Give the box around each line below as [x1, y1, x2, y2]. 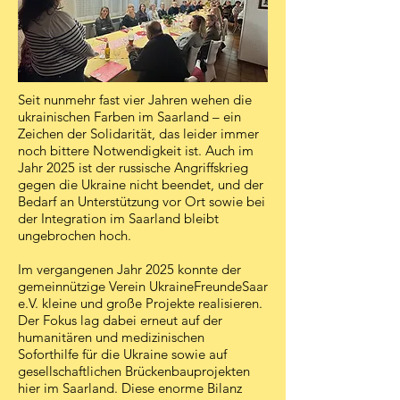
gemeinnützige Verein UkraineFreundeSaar [18, 278, 268, 295]
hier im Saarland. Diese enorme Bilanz [18, 379, 242, 396]
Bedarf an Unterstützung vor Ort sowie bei [18, 193, 265, 210]
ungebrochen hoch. [18, 227, 131, 244]
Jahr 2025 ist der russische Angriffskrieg [18, 159, 248, 176]
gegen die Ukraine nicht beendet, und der [18, 176, 263, 193]
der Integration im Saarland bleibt [18, 210, 219, 227]
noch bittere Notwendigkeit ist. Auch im [18, 142, 254, 159]
